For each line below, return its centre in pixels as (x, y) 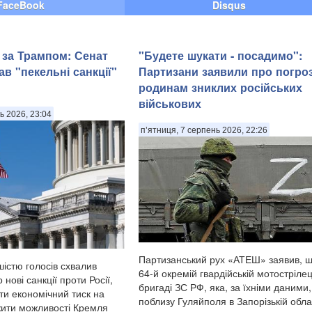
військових (170, 104)
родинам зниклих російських (220, 88)
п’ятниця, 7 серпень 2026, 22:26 (204, 131)
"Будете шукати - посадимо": (220, 56)
